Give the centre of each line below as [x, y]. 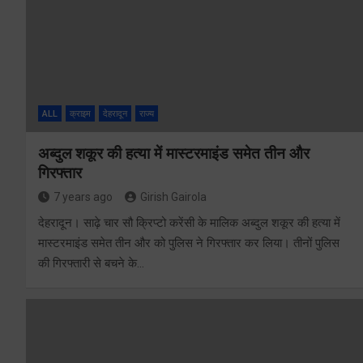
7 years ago [83, 197]
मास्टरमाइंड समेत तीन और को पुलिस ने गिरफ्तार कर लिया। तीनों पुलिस [189, 243]
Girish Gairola [173, 197]
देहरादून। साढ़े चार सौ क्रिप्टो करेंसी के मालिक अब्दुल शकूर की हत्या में [189, 223]
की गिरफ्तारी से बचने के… [91, 264]
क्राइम [80, 114]
